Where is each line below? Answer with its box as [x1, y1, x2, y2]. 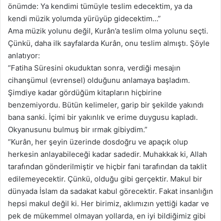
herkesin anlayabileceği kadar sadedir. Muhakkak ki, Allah [8, 149, 207, 159]
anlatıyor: [8, 50, 40, 60]
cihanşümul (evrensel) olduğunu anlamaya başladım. [8, 75, 190, 85]
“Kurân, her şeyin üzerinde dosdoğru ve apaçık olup [8, 137, 188, 147]
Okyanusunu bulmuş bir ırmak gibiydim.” [8, 124, 147, 134]
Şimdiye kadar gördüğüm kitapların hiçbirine [8, 87, 162, 97]
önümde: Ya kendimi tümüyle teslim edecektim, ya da [8, 1, 192, 11]
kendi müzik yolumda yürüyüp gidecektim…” [8, 13, 161, 23]
